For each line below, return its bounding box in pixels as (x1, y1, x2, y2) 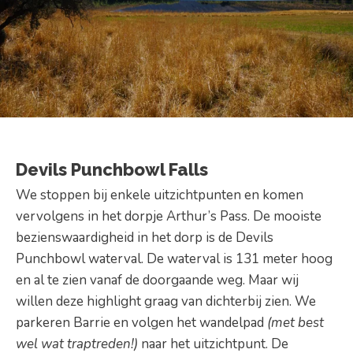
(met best (267, 313, 324, 332)
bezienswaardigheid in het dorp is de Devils (16, 228, 273, 247)
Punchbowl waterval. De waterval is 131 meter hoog (16, 249, 333, 268)
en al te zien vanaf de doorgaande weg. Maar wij (16, 270, 299, 289)
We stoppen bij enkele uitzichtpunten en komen (16, 185, 303, 204)
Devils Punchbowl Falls (16, 158, 208, 180)
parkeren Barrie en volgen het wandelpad (16, 313, 267, 332)
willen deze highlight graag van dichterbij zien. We (16, 292, 316, 310)
